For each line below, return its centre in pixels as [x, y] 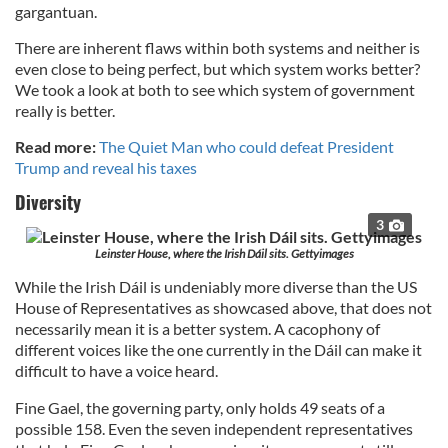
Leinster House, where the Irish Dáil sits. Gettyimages [224, 254]
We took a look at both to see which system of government [215, 90]
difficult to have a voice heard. [116, 371]
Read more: [55, 147]
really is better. [65, 111]
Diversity [48, 202]
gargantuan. [56, 12]
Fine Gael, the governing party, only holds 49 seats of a [200, 408]
